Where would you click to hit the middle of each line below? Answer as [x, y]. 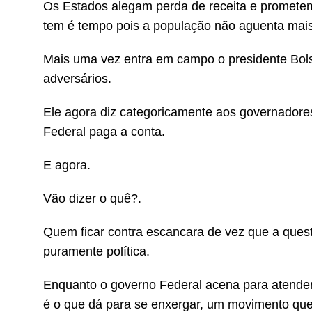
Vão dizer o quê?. [92, 198]
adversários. [77, 79]
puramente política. [96, 251]
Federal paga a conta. [104, 132]
